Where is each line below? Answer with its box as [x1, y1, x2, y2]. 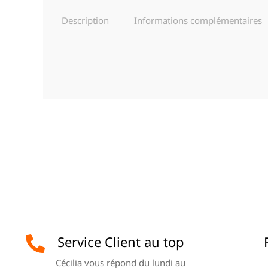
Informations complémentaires [134, 14, 262, 27]
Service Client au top [57, 232, 184, 251]
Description [62, 14, 109, 27]
